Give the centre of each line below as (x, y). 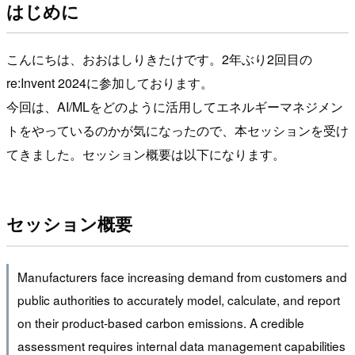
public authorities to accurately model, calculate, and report (178, 300)
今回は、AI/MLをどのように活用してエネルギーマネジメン (175, 106)
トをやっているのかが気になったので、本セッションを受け (177, 130)
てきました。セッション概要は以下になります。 (146, 154)
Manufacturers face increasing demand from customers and (182, 277)
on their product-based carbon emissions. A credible (160, 323)
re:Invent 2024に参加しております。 (110, 82)
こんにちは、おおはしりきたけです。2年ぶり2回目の (159, 59)
